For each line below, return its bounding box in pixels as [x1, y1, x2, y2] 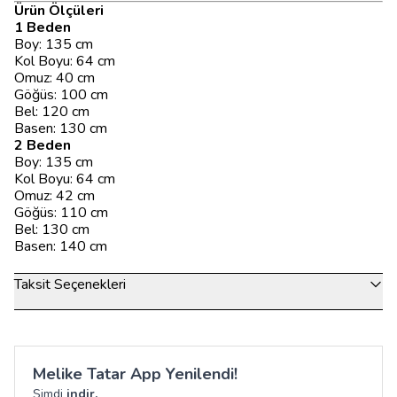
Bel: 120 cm [14, 102, 90, 121]
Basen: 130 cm [14, 119, 107, 138]
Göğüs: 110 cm [14, 203, 108, 222]
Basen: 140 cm [14, 237, 107, 256]
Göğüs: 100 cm [14, 85, 108, 105]
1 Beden [14, 18, 71, 37]
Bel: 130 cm [14, 220, 90, 239]
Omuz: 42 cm [14, 186, 95, 206]
